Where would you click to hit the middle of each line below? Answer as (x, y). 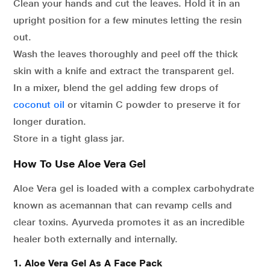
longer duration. (50, 121)
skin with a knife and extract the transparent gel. (124, 71)
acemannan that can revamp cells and (146, 205)
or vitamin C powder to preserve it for (152, 105)
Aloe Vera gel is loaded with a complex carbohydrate (134, 188)
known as (35, 205)
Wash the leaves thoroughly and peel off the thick (126, 54)
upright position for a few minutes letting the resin (127, 20)
